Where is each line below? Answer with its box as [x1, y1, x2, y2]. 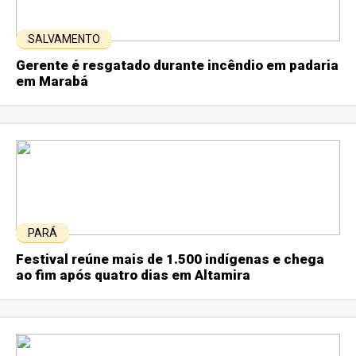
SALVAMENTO [28, 32, 101, 45]
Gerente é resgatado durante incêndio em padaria [16, 56, 339, 73]
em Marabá [16, 72, 89, 89]
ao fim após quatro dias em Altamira [16, 266, 251, 283]
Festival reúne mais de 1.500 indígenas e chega [16, 250, 325, 267]
